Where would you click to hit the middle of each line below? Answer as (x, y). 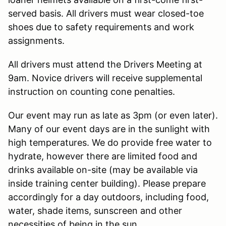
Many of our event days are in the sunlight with (109, 129)
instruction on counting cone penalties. (92, 91)
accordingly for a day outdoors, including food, (108, 197)
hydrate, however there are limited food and (103, 156)
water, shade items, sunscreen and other (95, 210)
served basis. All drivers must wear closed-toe (106, 13)
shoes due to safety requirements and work (101, 27)
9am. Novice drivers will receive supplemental (105, 78)
